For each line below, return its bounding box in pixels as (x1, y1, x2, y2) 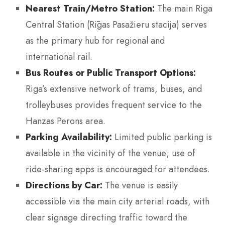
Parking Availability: (26, 131, 112, 144)
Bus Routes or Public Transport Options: (26, 66, 196, 79)
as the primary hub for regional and (26, 34, 165, 48)
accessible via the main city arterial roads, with (26, 195, 209, 208)
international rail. (26, 50, 92, 64)
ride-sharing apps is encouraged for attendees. (26, 163, 210, 176)
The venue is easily (102, 179, 178, 192)
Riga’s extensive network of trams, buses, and (26, 82, 202, 96)
